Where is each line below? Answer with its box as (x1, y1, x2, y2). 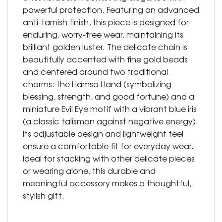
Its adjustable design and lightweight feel (23, 127, 183, 140)
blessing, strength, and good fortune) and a (23, 90, 194, 103)
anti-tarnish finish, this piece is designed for (23, 16, 189, 28)
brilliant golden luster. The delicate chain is (23, 41, 187, 53)
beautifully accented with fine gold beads (23, 53, 188, 65)
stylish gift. (23, 189, 64, 202)
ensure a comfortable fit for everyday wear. (23, 140, 194, 152)
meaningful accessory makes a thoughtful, (23, 177, 191, 189)
